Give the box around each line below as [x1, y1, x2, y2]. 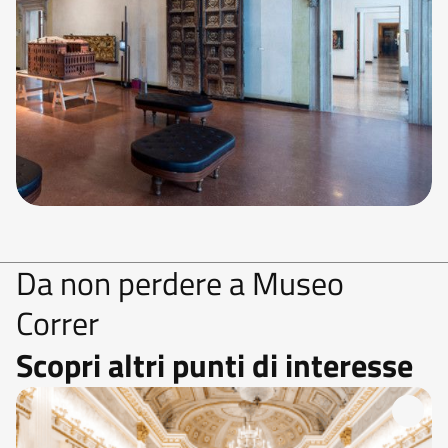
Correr [16, 299, 99, 347]
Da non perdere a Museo [16, 259, 344, 307]
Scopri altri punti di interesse [16, 341, 413, 389]
